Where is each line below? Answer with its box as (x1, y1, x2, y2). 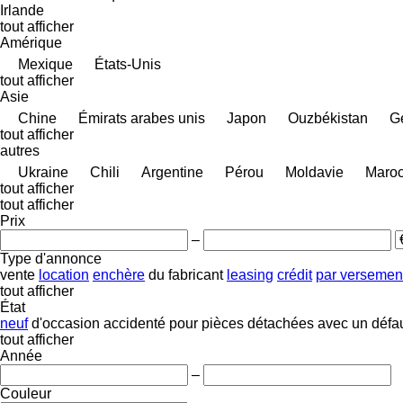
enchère (93, 266, 145, 282)
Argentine (141, 164, 203, 180)
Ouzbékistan (288, 110, 368, 126)
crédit (277, 266, 312, 282)
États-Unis (94, 56, 161, 72)
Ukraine (18, 164, 68, 180)
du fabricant (148, 266, 223, 282)
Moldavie (285, 164, 344, 180)
